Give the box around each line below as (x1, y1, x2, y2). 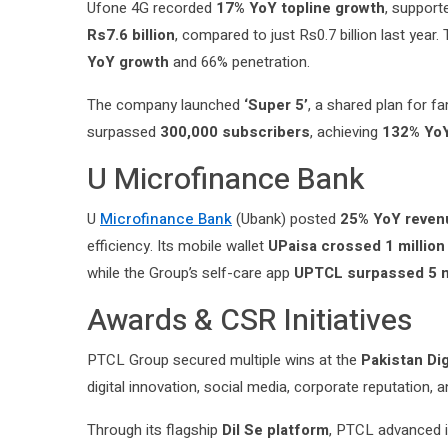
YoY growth (87, 51, 169, 74)
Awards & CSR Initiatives (87, 299, 412, 344)
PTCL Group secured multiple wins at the (87, 349, 361, 372)
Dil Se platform (222, 419, 329, 442)
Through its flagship (87, 419, 222, 442)
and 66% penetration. (169, 51, 310, 74)
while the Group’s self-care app (87, 262, 294, 285)
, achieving (310, 121, 382, 144)
